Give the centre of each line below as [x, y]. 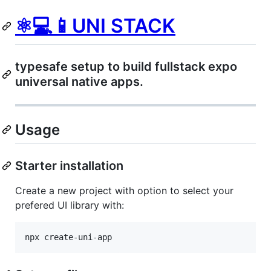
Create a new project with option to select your [124, 190]
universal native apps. [79, 81]
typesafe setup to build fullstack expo [126, 66]
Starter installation [69, 165]
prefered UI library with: [70, 205]
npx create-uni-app [68, 237]
